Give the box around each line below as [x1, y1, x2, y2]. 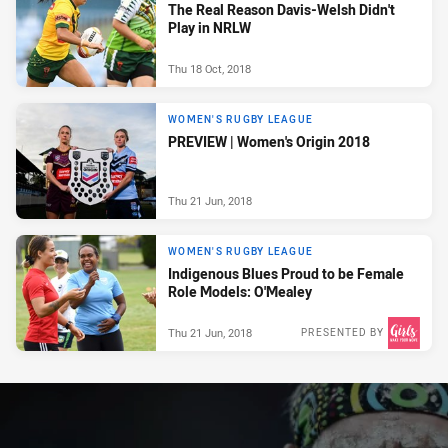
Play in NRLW [168, 17, 251, 37]
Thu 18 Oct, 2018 [168, 60, 251, 76]
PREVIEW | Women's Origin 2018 [168, 131, 370, 151]
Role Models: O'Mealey [168, 281, 312, 301]
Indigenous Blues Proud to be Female [168, 263, 404, 283]
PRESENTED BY [301, 325, 384, 339]
